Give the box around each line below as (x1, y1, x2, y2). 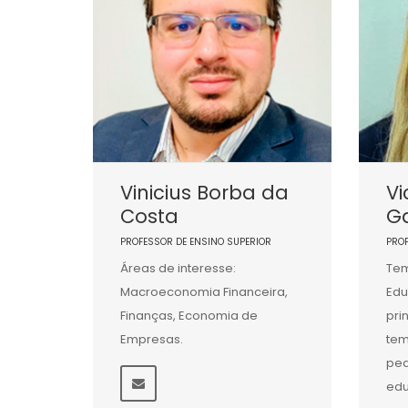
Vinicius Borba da (120, 179, 289, 207)
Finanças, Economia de (120, 307, 258, 325)
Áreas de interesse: (120, 260, 236, 278)
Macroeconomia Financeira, (120, 283, 288, 301)
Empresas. (120, 331, 183, 349)
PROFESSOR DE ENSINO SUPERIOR (120, 235, 271, 250)
